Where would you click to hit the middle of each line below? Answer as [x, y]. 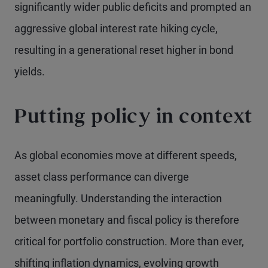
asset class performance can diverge [102, 177]
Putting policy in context [134, 118]
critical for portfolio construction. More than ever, [129, 242]
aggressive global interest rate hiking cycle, [116, 29]
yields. [30, 72]
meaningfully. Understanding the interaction [118, 199]
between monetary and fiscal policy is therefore [127, 220]
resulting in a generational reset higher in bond [124, 50]
